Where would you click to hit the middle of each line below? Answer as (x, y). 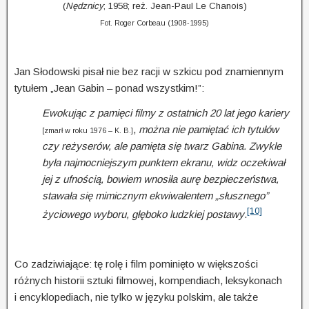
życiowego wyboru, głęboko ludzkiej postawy (143, 214)
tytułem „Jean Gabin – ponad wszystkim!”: (109, 88)
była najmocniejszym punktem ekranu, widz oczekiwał (163, 162)
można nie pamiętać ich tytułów (207, 129)
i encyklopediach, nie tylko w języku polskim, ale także (136, 297)
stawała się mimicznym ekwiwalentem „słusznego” (155, 195)
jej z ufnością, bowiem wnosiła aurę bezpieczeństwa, (160, 179)
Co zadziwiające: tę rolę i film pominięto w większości (136, 263)
